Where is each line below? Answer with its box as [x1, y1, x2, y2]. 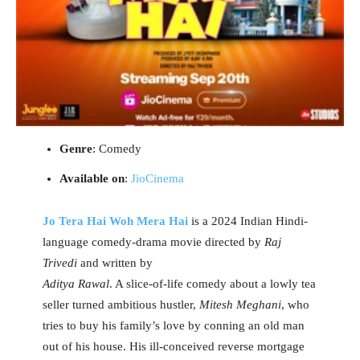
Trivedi [42, 256, 77, 270]
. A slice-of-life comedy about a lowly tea [108, 277, 316, 291]
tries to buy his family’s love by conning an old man [42, 319, 305, 333]
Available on [59, 172, 125, 186]
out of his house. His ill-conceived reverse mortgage [42, 340, 305, 354]
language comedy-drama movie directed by [42, 235, 261, 249]
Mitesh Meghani [198, 298, 281, 312]
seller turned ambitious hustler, [42, 298, 199, 312]
